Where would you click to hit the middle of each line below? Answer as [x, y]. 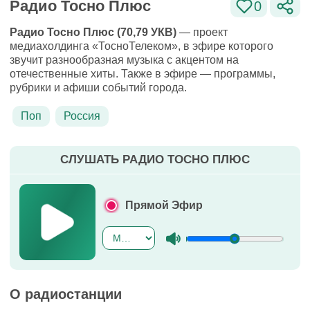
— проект [202, 32]
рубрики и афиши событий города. [98, 88]
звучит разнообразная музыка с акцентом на [124, 60]
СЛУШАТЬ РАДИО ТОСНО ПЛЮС [155, 159]
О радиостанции [66, 294]
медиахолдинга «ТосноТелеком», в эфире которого [142, 46]
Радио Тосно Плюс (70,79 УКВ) [93, 32]
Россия [82, 116]
